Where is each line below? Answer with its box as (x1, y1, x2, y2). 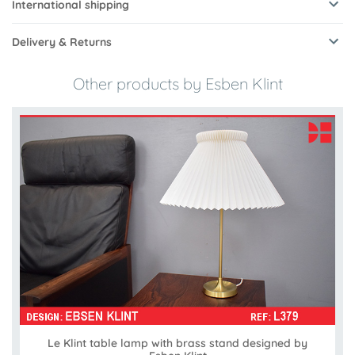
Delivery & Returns (12, 35, 112, 50)
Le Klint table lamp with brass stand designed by (48, 336, 307, 351)
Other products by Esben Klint (72, 74, 283, 94)
